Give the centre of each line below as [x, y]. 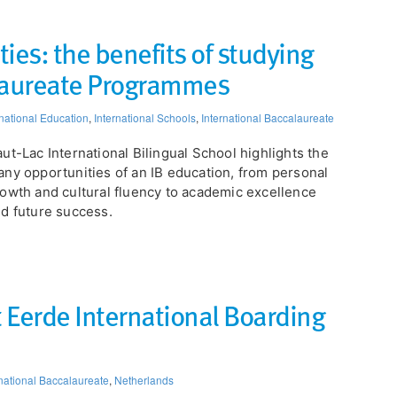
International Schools [145, 117]
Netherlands [144, 380]
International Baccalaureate [268, 117]
